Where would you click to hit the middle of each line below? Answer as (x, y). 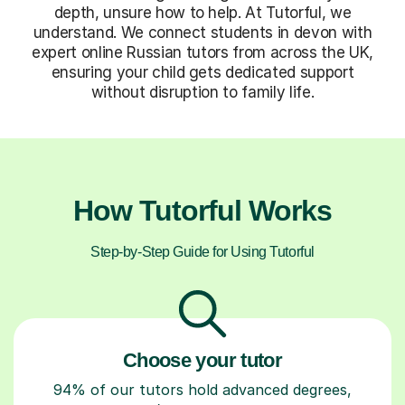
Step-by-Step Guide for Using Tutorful (202, 251)
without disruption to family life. (202, 92)
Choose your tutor (202, 360)
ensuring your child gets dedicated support (202, 72)
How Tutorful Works (202, 210)
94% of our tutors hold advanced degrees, (202, 389)
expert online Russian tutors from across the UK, (202, 52)
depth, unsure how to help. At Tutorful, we (202, 12)
